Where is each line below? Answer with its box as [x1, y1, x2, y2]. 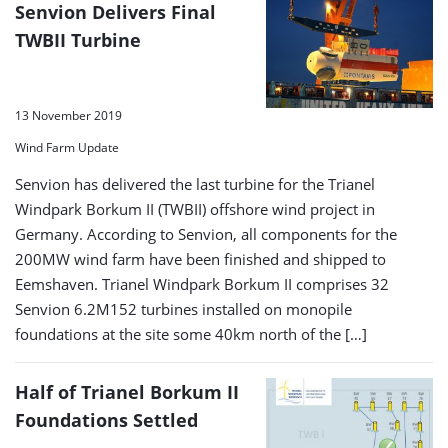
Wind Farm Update [15, 139, 119, 157]
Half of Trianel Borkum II [15, 380, 239, 405]
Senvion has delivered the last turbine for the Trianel [15, 174, 375, 195]
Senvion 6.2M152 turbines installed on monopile [15, 299, 352, 320]
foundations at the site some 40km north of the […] [15, 324, 367, 345]
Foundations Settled [15, 408, 198, 433]
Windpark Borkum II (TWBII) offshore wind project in [15, 199, 375, 220]
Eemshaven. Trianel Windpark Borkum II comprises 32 [15, 274, 389, 295]
